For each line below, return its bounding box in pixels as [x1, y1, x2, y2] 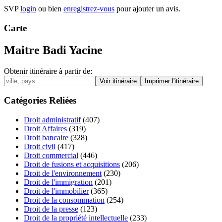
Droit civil [24, 142, 55, 151]
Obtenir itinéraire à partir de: [4, 66, 92, 75]
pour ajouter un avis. [114, 4, 180, 13]
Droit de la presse [24, 205, 78, 214]
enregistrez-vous [63, 4, 114, 13]
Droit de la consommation [24, 196, 105, 205]
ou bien [36, 4, 63, 13]
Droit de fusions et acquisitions [24, 160, 120, 169]
